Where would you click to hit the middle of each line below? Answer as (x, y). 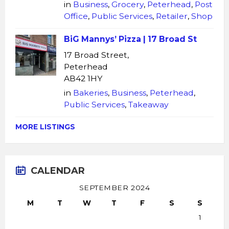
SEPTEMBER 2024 (114, 188)
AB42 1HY (83, 79)
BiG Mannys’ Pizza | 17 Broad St (130, 39)
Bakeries (90, 93)
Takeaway (148, 105)
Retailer (172, 16)
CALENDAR (58, 171)
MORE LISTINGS (45, 127)
